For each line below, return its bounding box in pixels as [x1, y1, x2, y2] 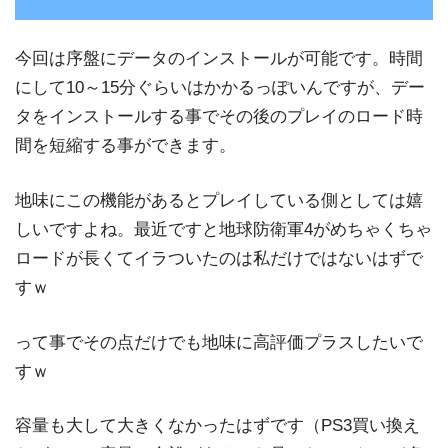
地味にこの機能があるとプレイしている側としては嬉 [15, 190, 423, 210]
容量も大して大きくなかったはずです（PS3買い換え [15, 416, 420, 436]
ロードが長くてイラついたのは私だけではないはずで [15, 248, 423, 268]
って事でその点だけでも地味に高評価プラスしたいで [15, 332, 423, 352]
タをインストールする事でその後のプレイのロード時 [15, 107, 423, 127]
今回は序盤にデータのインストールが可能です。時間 [15, 49, 423, 69]
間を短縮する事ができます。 [15, 136, 236, 156]
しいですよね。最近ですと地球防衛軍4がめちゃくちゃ [15, 219, 432, 239]
